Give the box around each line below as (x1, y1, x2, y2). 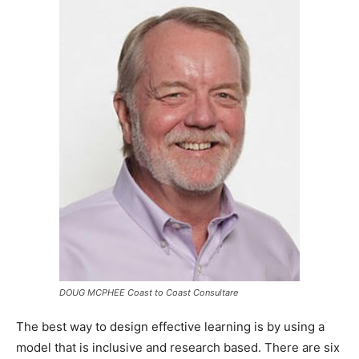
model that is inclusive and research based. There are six (16, 339, 340, 355)
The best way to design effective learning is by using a (16, 318, 325, 334)
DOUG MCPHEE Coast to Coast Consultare (59, 286, 238, 298)
